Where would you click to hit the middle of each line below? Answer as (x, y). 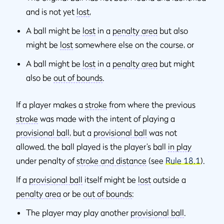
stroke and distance (111, 160)
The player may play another (78, 212)
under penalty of (46, 160)
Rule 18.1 (183, 160)
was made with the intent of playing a (106, 118)
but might (176, 63)
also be (40, 77)
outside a (168, 179)
